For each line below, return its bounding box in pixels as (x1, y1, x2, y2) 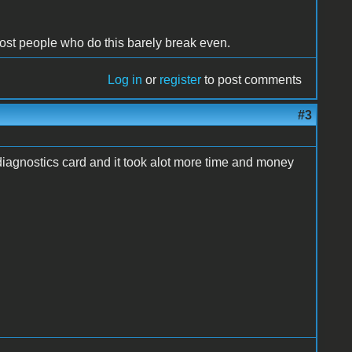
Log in (108, 72, 143, 86)
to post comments (201, 72, 302, 86)
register (159, 72, 202, 86)
